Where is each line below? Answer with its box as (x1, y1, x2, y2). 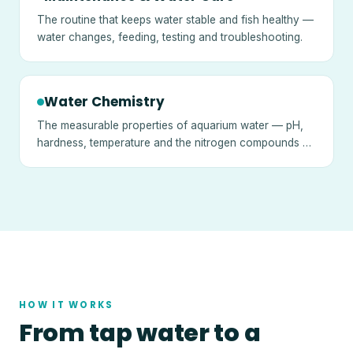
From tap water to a (19, 315, 261, 350)
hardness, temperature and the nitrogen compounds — (37, 136, 314, 149)
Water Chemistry (44, 92, 165, 112)
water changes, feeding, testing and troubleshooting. (37, 31, 303, 44)
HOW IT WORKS (19, 298, 114, 311)
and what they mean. (37, 153, 143, 166)
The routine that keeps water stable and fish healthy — (37, 13, 314, 27)
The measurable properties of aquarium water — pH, (37, 118, 304, 132)
